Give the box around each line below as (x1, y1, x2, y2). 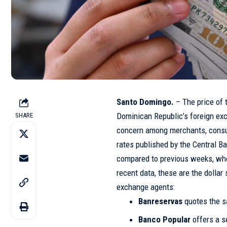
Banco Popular (138, 214, 191, 225)
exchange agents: (117, 181, 175, 192)
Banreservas (138, 196, 182, 206)
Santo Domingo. (117, 96, 174, 107)
